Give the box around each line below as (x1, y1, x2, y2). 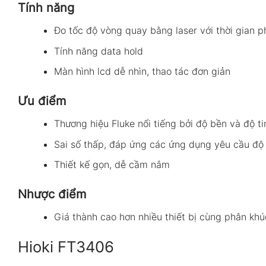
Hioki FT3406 (18, 237, 114, 256)
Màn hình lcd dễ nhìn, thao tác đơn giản (53, 65, 230, 78)
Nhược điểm (18, 187, 86, 202)
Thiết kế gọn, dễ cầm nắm (53, 159, 170, 171)
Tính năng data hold (53, 45, 143, 57)
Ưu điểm (18, 94, 66, 109)
